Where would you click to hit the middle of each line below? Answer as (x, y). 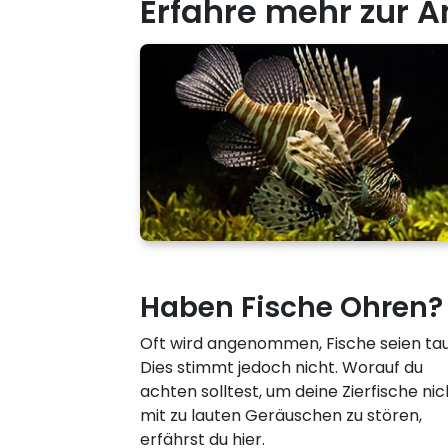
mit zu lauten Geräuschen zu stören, (281, 416)
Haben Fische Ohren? (291, 308)
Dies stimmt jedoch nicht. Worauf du (281, 368)
